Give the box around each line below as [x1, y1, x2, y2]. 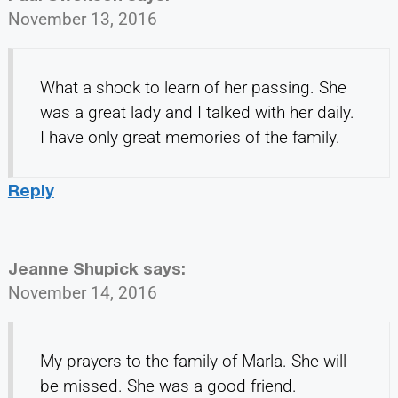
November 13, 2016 [7, 9, 157, 30]
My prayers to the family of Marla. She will [39, 351, 346, 372]
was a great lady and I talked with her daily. [39, 102, 354, 123]
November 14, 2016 [7, 283, 157, 304]
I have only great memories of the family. [39, 127, 340, 148]
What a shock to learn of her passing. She [39, 77, 346, 99]
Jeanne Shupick [7, 258, 139, 279]
